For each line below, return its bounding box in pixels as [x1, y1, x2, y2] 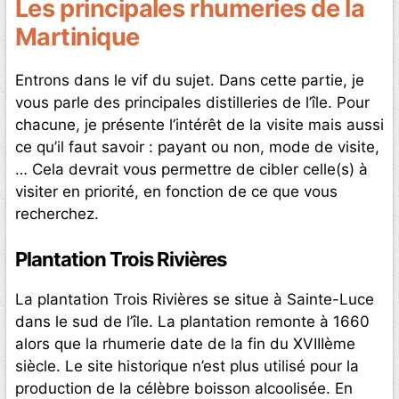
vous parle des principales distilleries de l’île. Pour [15, 93, 370, 111]
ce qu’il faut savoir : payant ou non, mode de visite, [15, 137, 379, 156]
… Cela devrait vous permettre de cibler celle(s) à [15, 159, 368, 178]
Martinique [15, 21, 140, 52]
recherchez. [15, 204, 99, 223]
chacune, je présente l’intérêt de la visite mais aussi [15, 115, 384, 134]
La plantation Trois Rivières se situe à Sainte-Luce [15, 290, 374, 309]
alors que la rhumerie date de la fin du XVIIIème [15, 335, 355, 354]
